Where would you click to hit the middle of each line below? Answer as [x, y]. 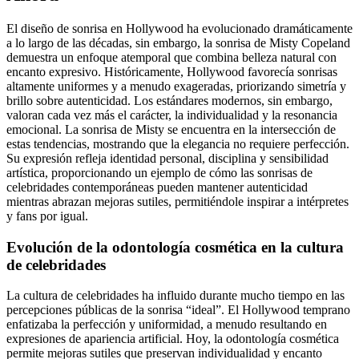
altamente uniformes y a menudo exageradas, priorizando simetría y [176, 86]
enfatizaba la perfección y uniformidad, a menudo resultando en [167, 325]
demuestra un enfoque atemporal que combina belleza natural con [171, 57]
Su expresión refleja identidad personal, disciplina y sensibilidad [167, 158]
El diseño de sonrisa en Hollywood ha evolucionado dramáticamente [179, 28]
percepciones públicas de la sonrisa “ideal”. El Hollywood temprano [178, 310]
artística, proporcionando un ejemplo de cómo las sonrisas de [159, 172]
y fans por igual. [47, 216]
